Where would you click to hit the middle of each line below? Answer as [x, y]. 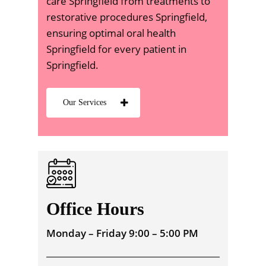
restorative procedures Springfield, [126, 17]
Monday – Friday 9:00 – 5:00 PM [122, 233]
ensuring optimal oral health [111, 33]
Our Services [84, 103]
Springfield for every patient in [116, 49]
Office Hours [95, 209]
